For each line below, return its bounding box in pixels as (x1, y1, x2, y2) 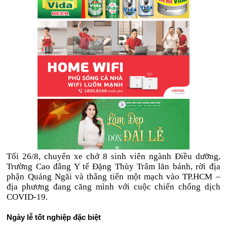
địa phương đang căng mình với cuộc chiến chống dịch (7, 182, 220, 192)
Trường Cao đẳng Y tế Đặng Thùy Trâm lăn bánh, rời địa (7, 162, 220, 171)
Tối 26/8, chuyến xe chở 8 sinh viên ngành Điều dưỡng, (7, 152, 220, 161)
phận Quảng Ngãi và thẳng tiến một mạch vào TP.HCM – (7, 172, 220, 181)
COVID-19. (7, 192, 48, 202)
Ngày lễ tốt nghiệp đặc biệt (7, 213, 101, 221)
